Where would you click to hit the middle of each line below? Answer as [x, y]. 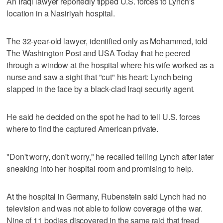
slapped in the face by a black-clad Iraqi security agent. [101, 89]
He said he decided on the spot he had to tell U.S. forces [104, 116]
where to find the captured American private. [83, 128]
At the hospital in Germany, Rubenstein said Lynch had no [107, 196]
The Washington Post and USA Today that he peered [98, 53]
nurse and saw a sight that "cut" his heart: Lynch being [100, 77]
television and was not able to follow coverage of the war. [105, 208]
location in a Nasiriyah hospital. [61, 13]
